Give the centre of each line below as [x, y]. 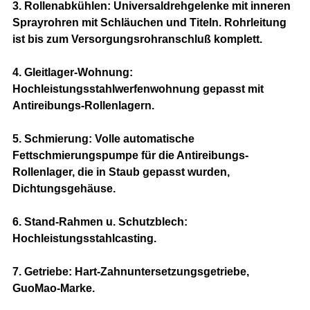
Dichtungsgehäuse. [64, 189]
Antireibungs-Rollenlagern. [83, 106]
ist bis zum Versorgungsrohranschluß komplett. [137, 39]
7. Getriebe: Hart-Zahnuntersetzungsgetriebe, [130, 272]
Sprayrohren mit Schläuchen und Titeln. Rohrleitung [149, 23]
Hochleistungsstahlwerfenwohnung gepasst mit [138, 89]
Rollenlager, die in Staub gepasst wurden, [121, 172]
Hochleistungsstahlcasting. [84, 239]
